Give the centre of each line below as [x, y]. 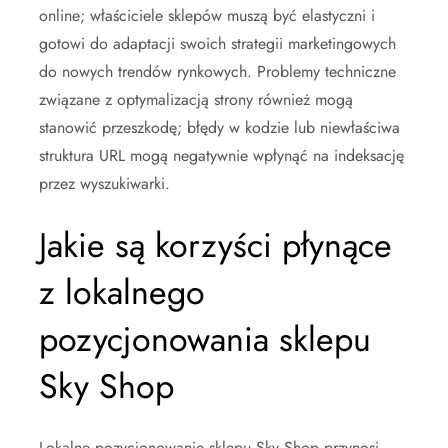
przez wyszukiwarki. [104, 183]
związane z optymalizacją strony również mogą [196, 99]
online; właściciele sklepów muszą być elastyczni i [207, 15]
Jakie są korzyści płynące [215, 245]
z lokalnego [122, 292]
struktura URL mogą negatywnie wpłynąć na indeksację [221, 155]
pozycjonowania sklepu [205, 339]
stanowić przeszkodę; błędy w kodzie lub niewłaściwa [219, 127]
